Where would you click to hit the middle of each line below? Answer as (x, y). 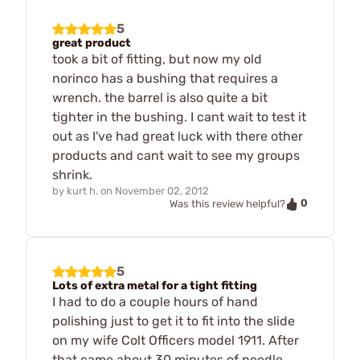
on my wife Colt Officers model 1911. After (176, 340)
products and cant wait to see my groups (176, 155)
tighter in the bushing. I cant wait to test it (179, 117)
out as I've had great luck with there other (178, 136)
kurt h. (82, 190)
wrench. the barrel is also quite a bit (160, 97)
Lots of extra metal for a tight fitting (155, 285)
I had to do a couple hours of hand (155, 301)
